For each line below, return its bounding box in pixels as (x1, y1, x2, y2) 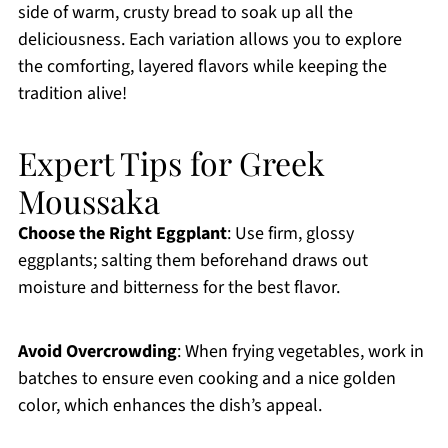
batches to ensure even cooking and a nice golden (17, 366, 396, 392)
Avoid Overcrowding (17, 339, 177, 365)
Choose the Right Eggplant (17, 221, 227, 247)
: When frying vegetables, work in (176, 339, 424, 365)
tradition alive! (17, 81, 127, 107)
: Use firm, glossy (226, 221, 354, 247)
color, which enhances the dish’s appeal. (17, 393, 322, 419)
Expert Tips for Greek (17, 141, 325, 185)
